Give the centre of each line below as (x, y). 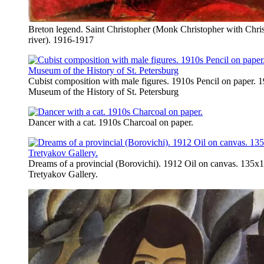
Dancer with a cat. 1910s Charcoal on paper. (111, 123)
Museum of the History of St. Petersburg (103, 92)
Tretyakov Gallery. (63, 174)
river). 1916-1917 (61, 40)
